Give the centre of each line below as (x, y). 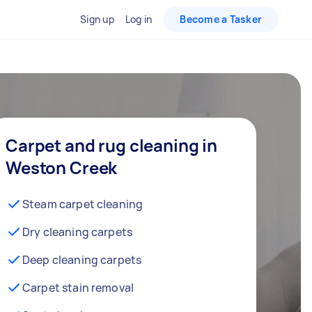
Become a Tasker (221, 19)
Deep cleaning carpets (82, 260)
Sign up (97, 19)
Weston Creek (62, 167)
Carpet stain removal (78, 288)
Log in (139, 19)
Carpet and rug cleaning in (112, 145)
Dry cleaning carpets (77, 232)
